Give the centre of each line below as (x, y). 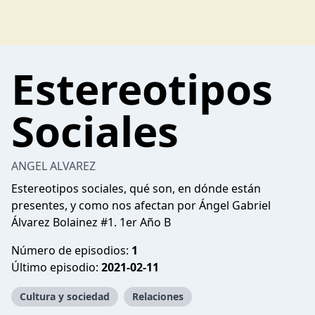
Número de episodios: (71, 250)
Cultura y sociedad (65, 296)
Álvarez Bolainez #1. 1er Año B (91, 222)
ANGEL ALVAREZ (53, 166)
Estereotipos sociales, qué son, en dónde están (136, 188)
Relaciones (158, 296)
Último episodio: (56, 267)
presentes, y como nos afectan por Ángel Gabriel (141, 205)
